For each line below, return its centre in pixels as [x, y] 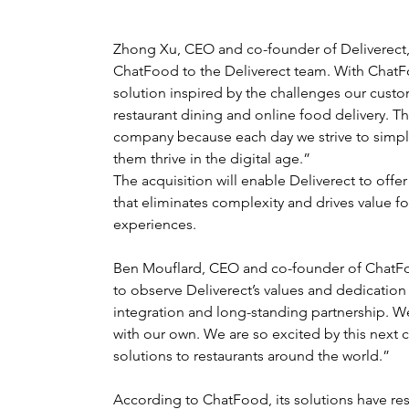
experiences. [155, 224]
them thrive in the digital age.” [212, 158]
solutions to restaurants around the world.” [252, 355]
